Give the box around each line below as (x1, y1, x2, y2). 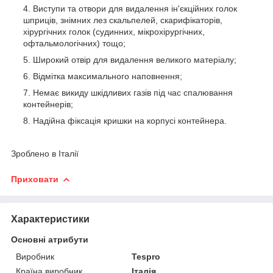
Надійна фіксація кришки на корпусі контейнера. (33, 115, 227, 126)
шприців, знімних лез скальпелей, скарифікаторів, (23, 15, 222, 25)
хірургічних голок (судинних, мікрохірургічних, (23, 26, 205, 37)
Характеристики (11, 213, 90, 224)
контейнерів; (23, 99, 73, 109)
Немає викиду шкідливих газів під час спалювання (33, 87, 233, 97)
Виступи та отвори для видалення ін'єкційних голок (33, 3, 237, 13)
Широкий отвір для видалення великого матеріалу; (33, 54, 236, 65)
